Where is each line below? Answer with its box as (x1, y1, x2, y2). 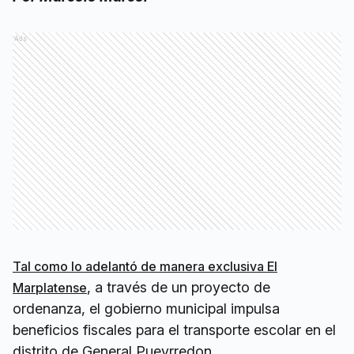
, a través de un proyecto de (87, 279, 270, 296)
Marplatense (13, 280, 87, 296)
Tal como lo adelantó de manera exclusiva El (13, 258, 277, 275)
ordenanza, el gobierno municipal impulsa (13, 300, 280, 318)
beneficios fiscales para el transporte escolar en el (13, 322, 336, 339)
